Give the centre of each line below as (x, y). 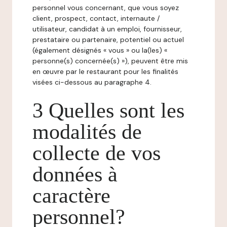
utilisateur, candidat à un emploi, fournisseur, (107, 29)
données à (75, 174)
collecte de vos (97, 153)
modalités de (87, 132)
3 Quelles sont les (108, 110)
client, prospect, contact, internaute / (96, 18)
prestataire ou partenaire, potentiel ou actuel (108, 40)
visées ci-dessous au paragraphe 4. (92, 82)
